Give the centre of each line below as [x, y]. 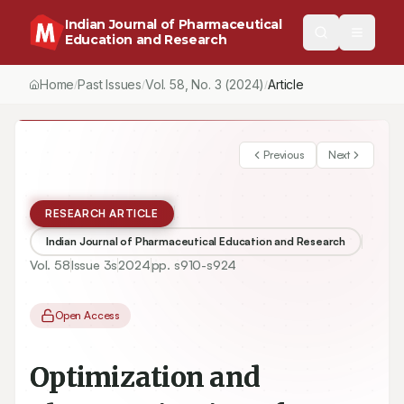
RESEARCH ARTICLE [102, 213]
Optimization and [145, 377]
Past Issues [110, 84]
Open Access [88, 315]
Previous [284, 155]
